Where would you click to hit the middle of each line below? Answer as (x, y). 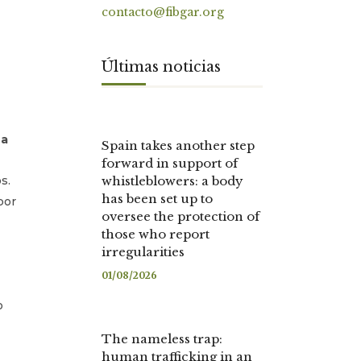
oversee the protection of (180, 216)
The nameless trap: (162, 339)
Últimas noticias (161, 67)
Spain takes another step (178, 145)
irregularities (143, 252)
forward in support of (170, 163)
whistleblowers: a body (172, 181)
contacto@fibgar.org (163, 12)
